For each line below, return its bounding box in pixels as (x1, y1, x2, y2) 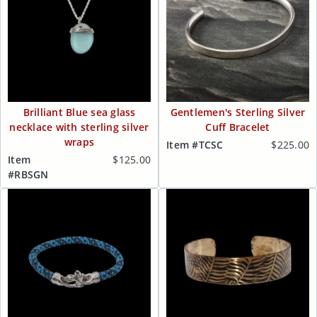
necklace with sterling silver (9, 120, 149, 134)
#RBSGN (8, 167, 49, 181)
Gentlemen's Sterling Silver (170, 105, 306, 119)
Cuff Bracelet (205, 120, 270, 134)
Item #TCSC (166, 138, 224, 151)
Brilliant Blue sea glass (23, 105, 136, 119)
